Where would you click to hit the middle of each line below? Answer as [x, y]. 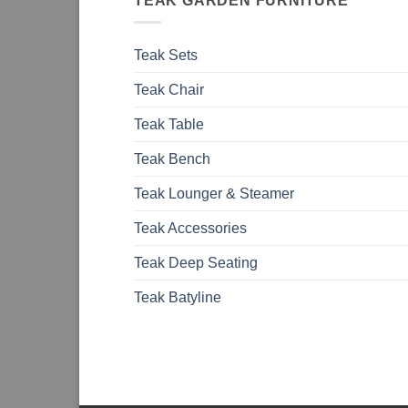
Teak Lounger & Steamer [214, 194]
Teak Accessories [190, 229]
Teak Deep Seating [196, 263]
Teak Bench [172, 159]
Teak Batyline [178, 298]
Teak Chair [169, 90]
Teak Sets [166, 56]
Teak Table [169, 125]
